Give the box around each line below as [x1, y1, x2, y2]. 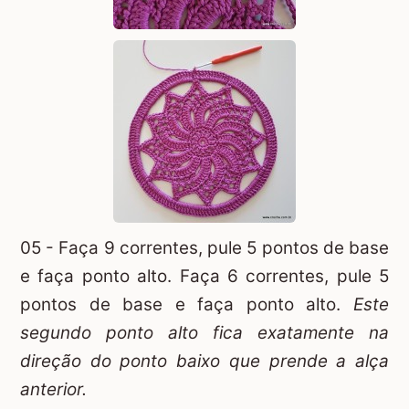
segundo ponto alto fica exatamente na [20, 322, 389, 344]
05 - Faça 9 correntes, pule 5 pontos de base [20, 237, 389, 259]
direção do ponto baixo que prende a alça [20, 351, 389, 372]
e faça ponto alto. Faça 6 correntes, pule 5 [20, 266, 389, 288]
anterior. [20, 379, 87, 401]
